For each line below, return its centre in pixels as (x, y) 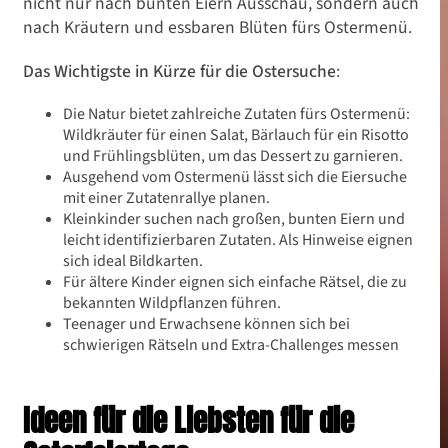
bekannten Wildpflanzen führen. (172, 303)
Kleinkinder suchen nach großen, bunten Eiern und (234, 219)
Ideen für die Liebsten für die (188, 421)
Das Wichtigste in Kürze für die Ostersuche (179, 71)
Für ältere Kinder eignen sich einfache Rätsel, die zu (235, 282)
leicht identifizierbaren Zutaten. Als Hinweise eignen (238, 240)
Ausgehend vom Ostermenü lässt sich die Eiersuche (235, 177)
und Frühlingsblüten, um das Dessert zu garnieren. (233, 156)
